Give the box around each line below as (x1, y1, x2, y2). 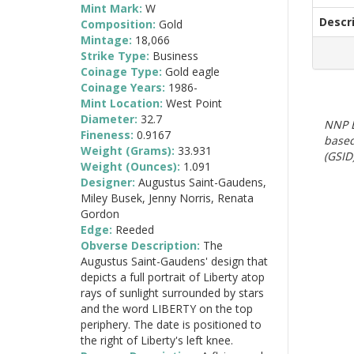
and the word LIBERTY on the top (81, 300, 253, 316)
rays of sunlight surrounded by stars (81, 284, 264, 300)
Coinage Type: (81, 63, 165, 79)
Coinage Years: (81, 79, 168, 95)
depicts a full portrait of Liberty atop (81, 269, 265, 284)
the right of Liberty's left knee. (81, 332, 233, 348)
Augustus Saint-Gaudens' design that (81, 253, 268, 269)
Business (153, 47, 198, 63)
